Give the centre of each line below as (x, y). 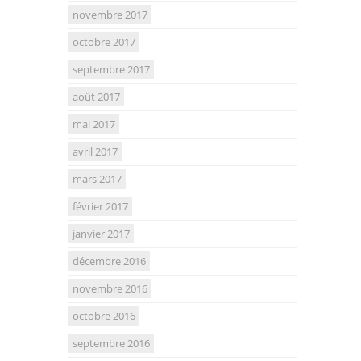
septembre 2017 (111, 70)
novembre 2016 (110, 289)
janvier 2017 (101, 234)
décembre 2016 (109, 261)
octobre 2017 (104, 42)
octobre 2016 (104, 316)
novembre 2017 (110, 15)
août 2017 (96, 97)
